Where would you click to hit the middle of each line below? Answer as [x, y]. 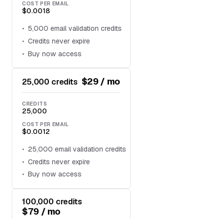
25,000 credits [50, 82]
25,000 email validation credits [77, 149]
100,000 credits [52, 201]
